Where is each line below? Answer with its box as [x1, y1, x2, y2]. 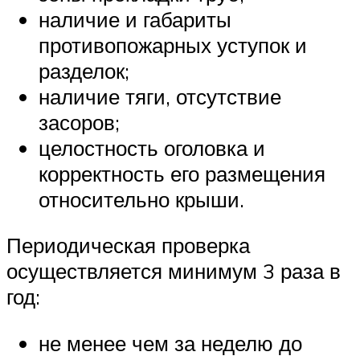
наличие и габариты [39, 6, 231, 32]
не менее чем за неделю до [39, 330, 302, 357]
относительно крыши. [39, 186, 244, 212]
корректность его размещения [39, 160, 325, 186]
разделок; [39, 57, 129, 84]
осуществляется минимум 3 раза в [6, 258, 341, 284]
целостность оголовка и [39, 134, 265, 161]
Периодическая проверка [6, 232, 250, 259]
